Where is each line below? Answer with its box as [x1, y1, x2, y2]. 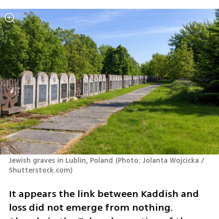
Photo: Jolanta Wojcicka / [118, 155, 205, 166]
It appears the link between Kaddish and [8, 187, 199, 201]
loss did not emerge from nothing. [8, 200, 173, 215]
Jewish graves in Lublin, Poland [8, 155, 113, 166]
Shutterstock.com [8, 165, 70, 175]
